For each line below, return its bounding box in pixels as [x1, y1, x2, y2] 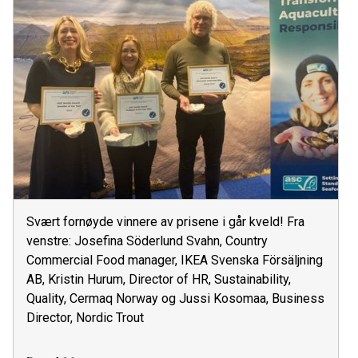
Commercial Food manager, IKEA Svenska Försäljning [26, 252, 323, 268]
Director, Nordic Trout [26, 309, 144, 325]
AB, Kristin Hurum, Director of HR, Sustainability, [26, 271, 291, 287]
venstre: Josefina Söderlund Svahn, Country [26, 233, 268, 249]
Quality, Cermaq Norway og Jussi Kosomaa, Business [26, 290, 324, 306]
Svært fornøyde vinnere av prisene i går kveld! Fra [26, 213, 304, 229]
